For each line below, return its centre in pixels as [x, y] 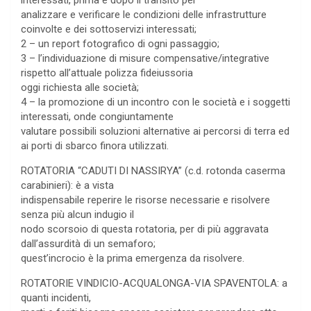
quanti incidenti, [56, 298]
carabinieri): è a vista [67, 186]
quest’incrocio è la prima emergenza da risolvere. [133, 259]
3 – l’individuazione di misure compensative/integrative [145, 59]
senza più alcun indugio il [77, 215]
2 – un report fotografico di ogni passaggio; [120, 44]
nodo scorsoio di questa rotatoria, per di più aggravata [145, 229]
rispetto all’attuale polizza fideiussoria [107, 73]
